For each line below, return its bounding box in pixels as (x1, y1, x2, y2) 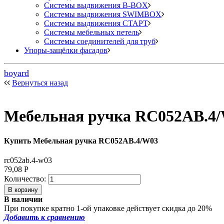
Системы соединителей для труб (44, 36, 155, 45)
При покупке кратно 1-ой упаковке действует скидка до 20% (4, 203, 212, 212)
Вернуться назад (12, 78, 68, 87)
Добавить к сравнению (4, 212, 85, 221)
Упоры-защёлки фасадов (24, 45, 107, 54)
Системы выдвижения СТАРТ (44, 18, 148, 27)
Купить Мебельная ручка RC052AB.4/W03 (4, 136, 158, 145)
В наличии (4, 194, 42, 203)
